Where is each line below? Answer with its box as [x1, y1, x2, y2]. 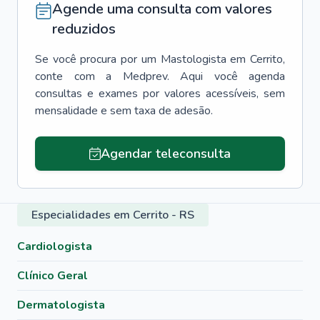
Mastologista [160, 51, 226, 67]
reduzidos [52, 19, 116, 39]
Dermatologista [17, 297, 105, 313]
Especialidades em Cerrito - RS [31, 207, 194, 223]
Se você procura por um [35, 51, 156, 67]
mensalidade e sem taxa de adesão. [35, 103, 213, 119]
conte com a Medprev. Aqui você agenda [35, 69, 285, 84]
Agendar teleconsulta [100, 145, 231, 162]
